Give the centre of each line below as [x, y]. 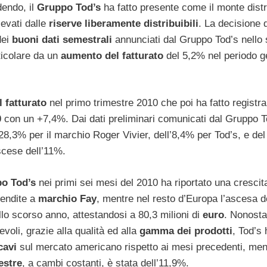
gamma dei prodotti [186, 231]
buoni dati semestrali [62, 39]
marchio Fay [67, 198]
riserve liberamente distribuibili [124, 23]
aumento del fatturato [112, 55]
